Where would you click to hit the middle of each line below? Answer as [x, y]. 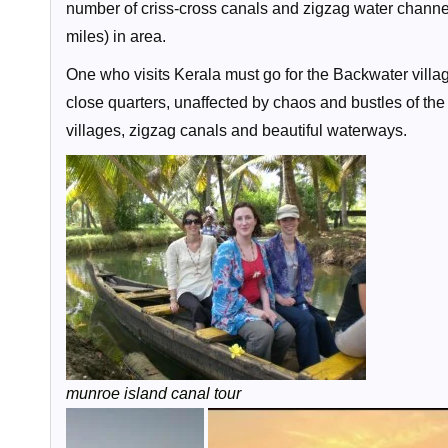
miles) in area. [116, 36]
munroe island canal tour [153, 393]
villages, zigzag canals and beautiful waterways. [236, 130]
